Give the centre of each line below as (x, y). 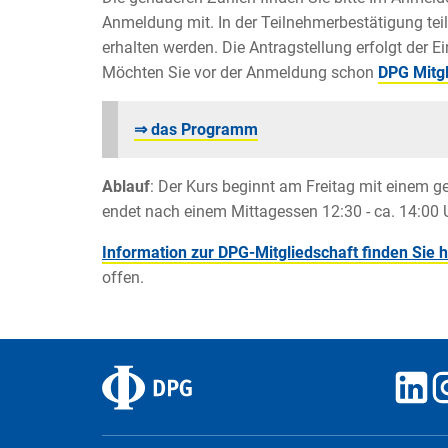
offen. (123, 278)
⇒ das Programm (196, 130)
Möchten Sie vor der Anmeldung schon (240, 73)
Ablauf (126, 187)
